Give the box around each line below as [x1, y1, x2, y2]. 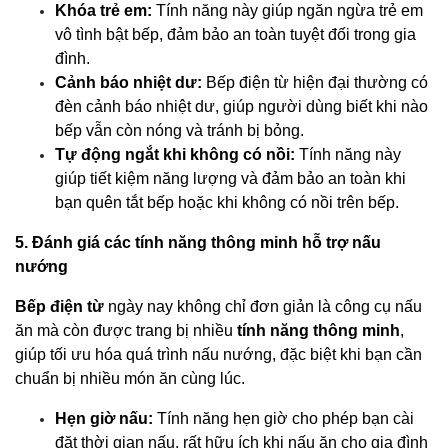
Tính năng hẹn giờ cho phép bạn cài [153, 409, 414, 427]
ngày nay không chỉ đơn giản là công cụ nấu [104, 297, 422, 315]
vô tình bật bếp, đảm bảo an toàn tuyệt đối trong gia [55, 25, 416, 43]
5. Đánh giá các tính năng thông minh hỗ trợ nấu [15, 233, 381, 251]
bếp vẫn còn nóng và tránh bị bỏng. [55, 121, 304, 139]
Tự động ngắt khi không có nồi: [55, 145, 295, 163]
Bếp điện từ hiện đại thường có [202, 73, 428, 91]
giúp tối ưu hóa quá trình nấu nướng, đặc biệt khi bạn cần [15, 345, 422, 363]
